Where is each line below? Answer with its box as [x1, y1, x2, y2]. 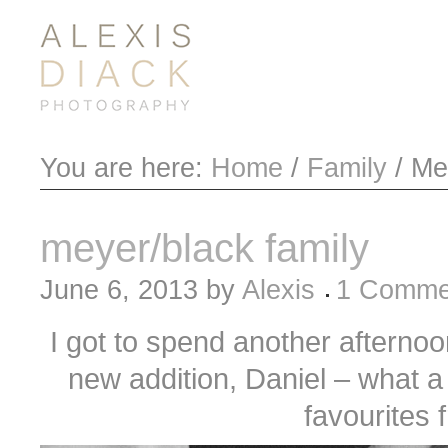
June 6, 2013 [40, 275, 198, 305]
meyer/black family [40, 226, 369, 270]
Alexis [242, 275, 315, 305]
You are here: [40, 153, 211, 183]
